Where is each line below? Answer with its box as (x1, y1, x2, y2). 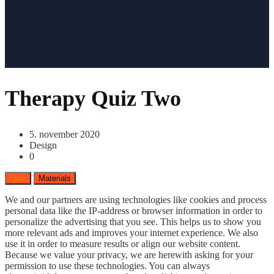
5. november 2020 (29, 128, 100, 139)
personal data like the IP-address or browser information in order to (5, 205, 262, 216)
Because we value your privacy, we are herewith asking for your (5, 249, 253, 260)
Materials (39, 173, 71, 183)
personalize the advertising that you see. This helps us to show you (5, 216, 261, 227)
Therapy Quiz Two (5, 86, 181, 111)
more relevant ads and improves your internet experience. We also (5, 227, 258, 238)
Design (29, 139, 57, 150)
